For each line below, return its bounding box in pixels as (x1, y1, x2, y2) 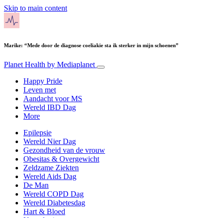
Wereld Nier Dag (23, 137, 76, 145)
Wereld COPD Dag (23, 189, 84, 198)
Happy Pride (23, 76, 62, 85)
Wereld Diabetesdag (23, 198, 85, 207)
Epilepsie (23, 128, 52, 137)
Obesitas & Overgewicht (23, 154, 99, 163)
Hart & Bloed (23, 207, 65, 216)
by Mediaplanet (47, 60, 95, 69)
